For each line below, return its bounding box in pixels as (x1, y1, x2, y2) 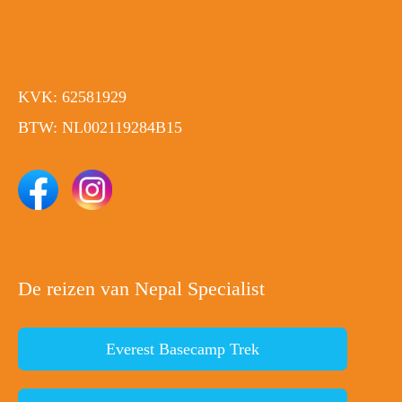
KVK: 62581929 (18, 88, 127, 106)
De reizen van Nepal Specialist (18, 277, 265, 300)
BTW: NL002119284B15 (18, 118, 182, 136)
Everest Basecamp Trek (106, 340, 260, 358)
